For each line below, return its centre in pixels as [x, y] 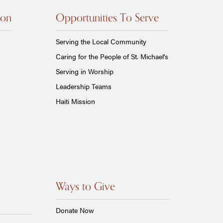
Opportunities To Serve [107, 18]
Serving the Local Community [101, 41]
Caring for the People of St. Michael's [112, 56]
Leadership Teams [84, 86]
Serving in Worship [85, 71]
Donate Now [75, 210]
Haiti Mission [75, 101]
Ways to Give [85, 187]
